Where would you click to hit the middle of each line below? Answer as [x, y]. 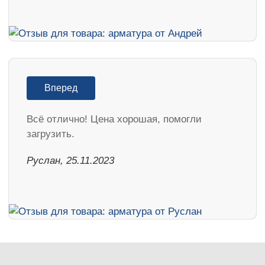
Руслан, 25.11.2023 [70, 160]
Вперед [61, 88]
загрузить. [51, 134]
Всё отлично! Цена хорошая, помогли [114, 119]
